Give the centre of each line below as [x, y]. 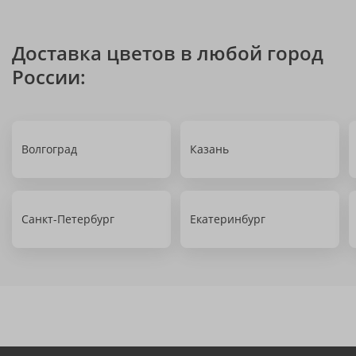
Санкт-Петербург [68, 219]
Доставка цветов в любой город [168, 53]
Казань [209, 149]
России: [49, 77]
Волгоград [49, 149]
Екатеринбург [228, 219]
